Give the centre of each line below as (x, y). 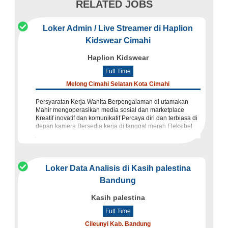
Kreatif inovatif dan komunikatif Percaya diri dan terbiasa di (117, 118)
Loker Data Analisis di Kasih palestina (118, 168)
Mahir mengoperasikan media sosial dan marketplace (110, 110)
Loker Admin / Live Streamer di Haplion (118, 28)
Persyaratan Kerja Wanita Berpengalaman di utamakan (112, 102)
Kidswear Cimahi (118, 41)
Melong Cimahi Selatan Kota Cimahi (118, 84)
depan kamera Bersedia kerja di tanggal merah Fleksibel (114, 126)
